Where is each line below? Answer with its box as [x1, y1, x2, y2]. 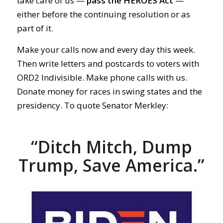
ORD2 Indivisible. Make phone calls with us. [16, 71, 187, 83]
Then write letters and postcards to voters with [16, 57, 199, 69]
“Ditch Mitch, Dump [30, 135, 192, 158]
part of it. [16, 22, 53, 34]
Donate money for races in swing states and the [16, 85, 202, 97]
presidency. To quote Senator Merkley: [16, 99, 168, 111]
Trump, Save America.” [18, 153, 205, 177]
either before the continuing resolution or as [16, 8, 190, 20]
